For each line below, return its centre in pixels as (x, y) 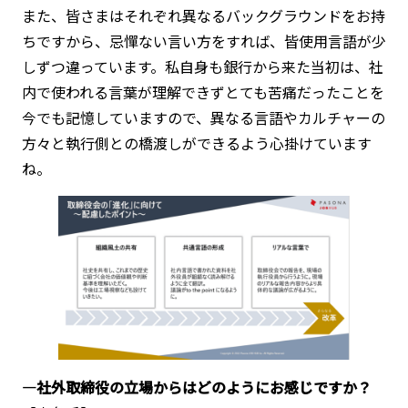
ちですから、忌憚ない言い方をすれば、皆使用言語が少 (204, 41)
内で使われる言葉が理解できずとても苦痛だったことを (203, 92)
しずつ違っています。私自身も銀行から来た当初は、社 (202, 67)
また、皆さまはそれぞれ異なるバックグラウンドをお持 (203, 16)
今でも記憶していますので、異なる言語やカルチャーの (203, 118)
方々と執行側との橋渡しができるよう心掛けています (196, 143)
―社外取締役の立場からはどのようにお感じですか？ (196, 387)
